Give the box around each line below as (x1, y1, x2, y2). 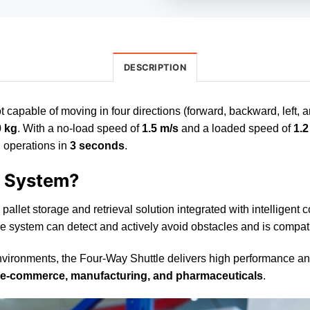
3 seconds (70, 140, 125, 152)
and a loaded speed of (179, 122, 293, 135)
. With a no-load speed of (17, 122, 142, 135)
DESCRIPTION (124, 62, 186, 73)
